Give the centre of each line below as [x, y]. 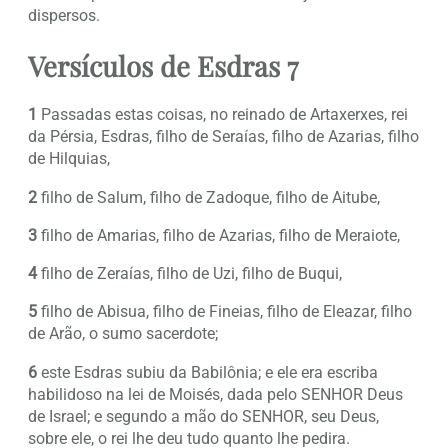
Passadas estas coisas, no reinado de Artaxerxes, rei [222, 115]
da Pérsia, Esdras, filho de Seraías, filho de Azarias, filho [223, 137]
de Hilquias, [69, 159]
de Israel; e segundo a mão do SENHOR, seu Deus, [203, 416]
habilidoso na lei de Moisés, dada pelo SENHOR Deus [215, 394]
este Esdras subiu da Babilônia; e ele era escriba [207, 372]
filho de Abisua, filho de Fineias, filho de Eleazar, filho [224, 312]
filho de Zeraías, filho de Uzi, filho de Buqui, [189, 274]
